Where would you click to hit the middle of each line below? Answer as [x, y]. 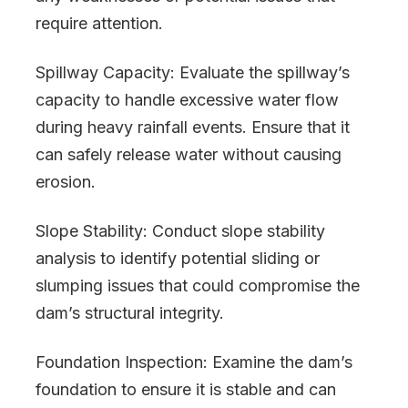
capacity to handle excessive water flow [187, 100]
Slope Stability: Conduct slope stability [180, 231]
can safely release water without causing [189, 154]
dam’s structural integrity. [130, 313]
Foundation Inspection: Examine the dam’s [194, 362]
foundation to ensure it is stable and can [186, 389]
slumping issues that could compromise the [198, 286]
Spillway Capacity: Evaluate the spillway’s [193, 72]
